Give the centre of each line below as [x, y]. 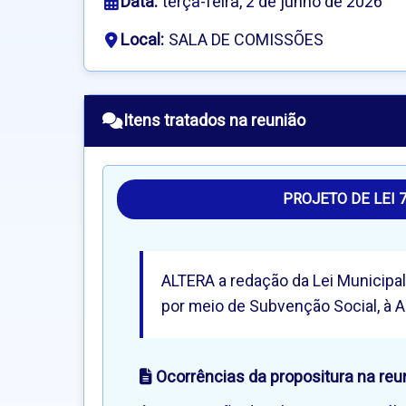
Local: [142, 41]
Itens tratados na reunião [214, 121]
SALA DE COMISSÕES [246, 41]
